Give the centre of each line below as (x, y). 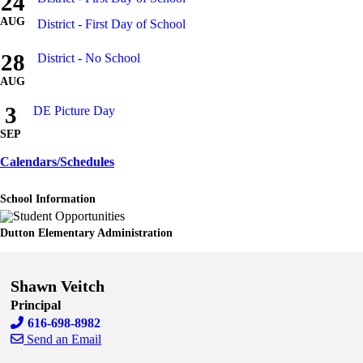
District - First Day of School (111, 24)
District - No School (89, 58)
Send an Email (64, 340)
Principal (36, 305)
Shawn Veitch (58, 286)
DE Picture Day (74, 111)
